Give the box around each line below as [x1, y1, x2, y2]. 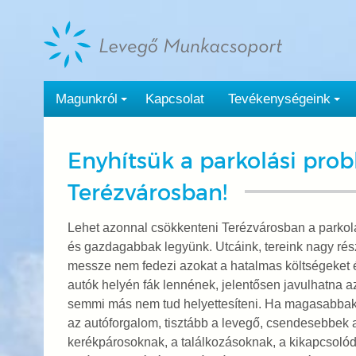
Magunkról [55, 91, 118, 106]
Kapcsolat [145, 91, 204, 106]
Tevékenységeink [227, 91, 331, 106]
